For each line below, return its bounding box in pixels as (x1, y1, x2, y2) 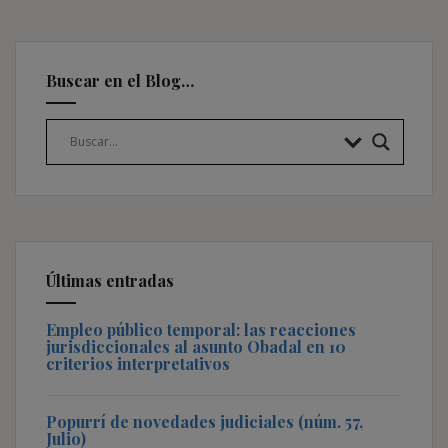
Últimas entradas (46, 269, 174, 291)
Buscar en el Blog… (46, 69, 194, 91)
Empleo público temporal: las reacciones (46, 318, 356, 340)
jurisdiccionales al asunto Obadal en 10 (46, 335, 346, 357)
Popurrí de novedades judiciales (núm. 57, (46, 410, 363, 432)
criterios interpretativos (46, 352, 230, 374)
